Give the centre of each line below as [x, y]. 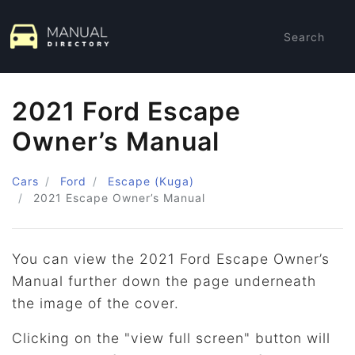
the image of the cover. [95, 303]
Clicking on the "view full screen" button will [171, 338]
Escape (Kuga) [151, 181]
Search [304, 36]
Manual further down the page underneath [164, 281]
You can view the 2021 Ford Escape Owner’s [171, 259]
